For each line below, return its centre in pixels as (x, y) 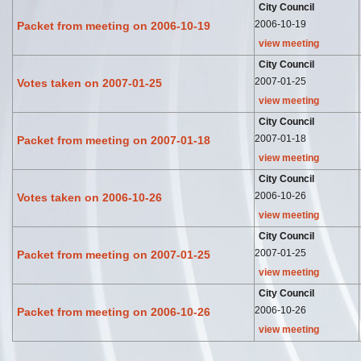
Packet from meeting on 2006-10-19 (114, 25)
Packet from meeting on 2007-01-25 (114, 254)
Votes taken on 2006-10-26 (89, 197)
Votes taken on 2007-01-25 (89, 83)
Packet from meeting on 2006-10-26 (114, 311)
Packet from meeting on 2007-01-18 (114, 140)
